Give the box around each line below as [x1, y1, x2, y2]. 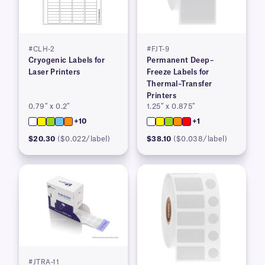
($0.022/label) [57, 135, 111, 143]
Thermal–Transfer [147, 80, 212, 88]
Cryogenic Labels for [28, 57, 105, 64]
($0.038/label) [173, 135, 228, 143]
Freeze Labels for [147, 69, 209, 76]
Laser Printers [28, 69, 80, 76]
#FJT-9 [147, 46, 169, 53]
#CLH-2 [28, 46, 54, 53]
